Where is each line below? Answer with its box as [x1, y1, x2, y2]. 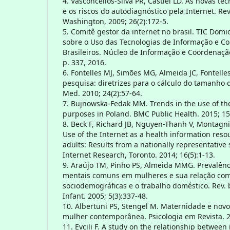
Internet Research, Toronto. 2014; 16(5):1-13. [63, 149, 215, 160]
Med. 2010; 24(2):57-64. [63, 88, 142, 98]
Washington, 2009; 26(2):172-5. [63, 16, 168, 26]
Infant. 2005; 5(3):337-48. [63, 190, 148, 201]
